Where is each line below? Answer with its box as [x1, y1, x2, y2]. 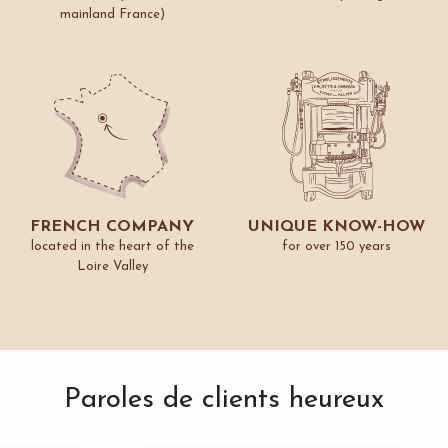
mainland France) [59, 8, 165, 22]
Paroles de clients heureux [64, 386, 384, 415]
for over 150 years [281, 240, 391, 254]
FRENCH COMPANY [30, 219, 194, 236]
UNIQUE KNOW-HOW [247, 219, 425, 236]
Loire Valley [76, 260, 148, 274]
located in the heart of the [30, 240, 194, 254]
